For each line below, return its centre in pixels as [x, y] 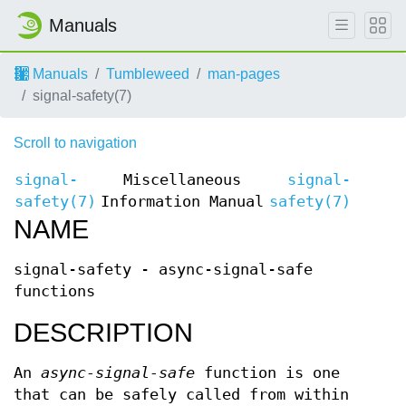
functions [54, 291]
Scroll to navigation [75, 143]
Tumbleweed [148, 74]
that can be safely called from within [181, 395]
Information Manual [182, 202]
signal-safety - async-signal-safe [163, 270]
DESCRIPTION [103, 333]
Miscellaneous [182, 180]
